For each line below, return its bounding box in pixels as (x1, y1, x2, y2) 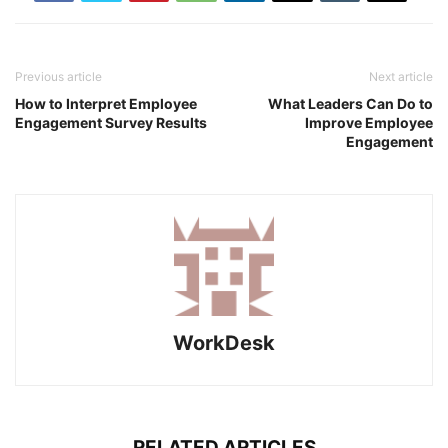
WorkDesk (173, 331, 275, 356)
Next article (369, 69, 433, 85)
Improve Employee (305, 114, 433, 132)
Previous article (15, 69, 102, 85)
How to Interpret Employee (15, 95, 197, 113)
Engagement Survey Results (15, 114, 207, 132)
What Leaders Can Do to (268, 95, 433, 113)
